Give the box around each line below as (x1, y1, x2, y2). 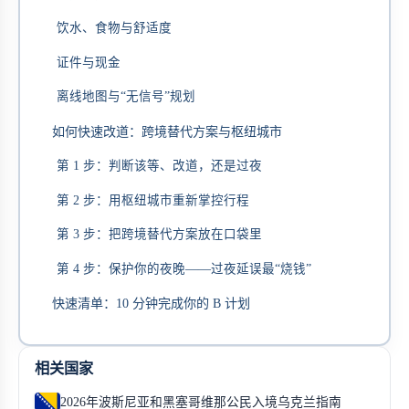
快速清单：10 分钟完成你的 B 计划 (52, 296, 250, 311)
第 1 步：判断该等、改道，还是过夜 (56, 159, 262, 173)
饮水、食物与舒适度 (56, 21, 172, 36)
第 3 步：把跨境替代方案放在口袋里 (56, 227, 262, 242)
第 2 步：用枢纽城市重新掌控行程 (56, 193, 249, 207)
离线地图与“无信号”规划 (56, 89, 195, 104)
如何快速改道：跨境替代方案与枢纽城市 (52, 123, 282, 139)
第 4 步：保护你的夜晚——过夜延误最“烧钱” (56, 261, 311, 276)
